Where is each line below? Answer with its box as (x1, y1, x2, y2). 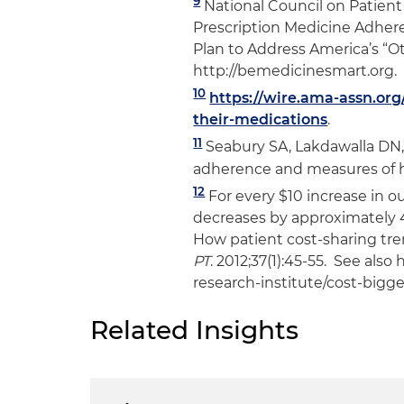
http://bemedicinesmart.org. (193, 62, 398, 80)
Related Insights (90, 315, 298, 345)
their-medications (193, 111, 328, 129)
